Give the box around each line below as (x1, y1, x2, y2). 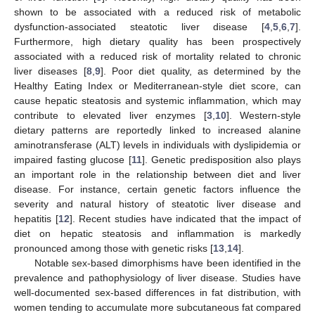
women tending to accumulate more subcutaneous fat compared (14, 301, 301, 313)
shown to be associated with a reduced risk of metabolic (14, 6, 301, 18)
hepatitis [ (14, 212, 58, 224)
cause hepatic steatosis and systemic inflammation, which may (14, 94, 301, 106)
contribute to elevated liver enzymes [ (14, 109, 207, 121)
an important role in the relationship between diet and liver (14, 168, 301, 180)
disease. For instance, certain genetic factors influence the (14, 183, 301, 195)
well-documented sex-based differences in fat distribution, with (14, 286, 301, 298)
